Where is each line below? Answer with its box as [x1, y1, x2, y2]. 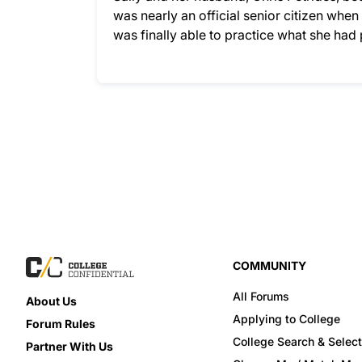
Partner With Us [26, 339, 113, 353]
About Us [26, 294, 77, 308]
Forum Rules [26, 317, 95, 330]
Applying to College [233, 312, 340, 326]
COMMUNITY [233, 259, 306, 272]
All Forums [233, 289, 289, 303]
